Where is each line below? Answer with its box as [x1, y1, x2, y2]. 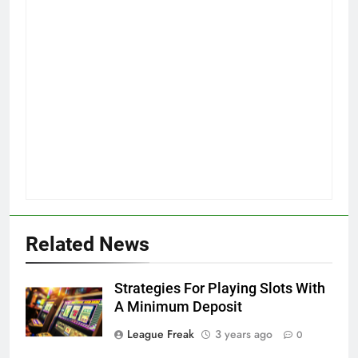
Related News [26, 233, 149, 257]
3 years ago [215, 326, 272, 343]
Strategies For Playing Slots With [114, 280, 325, 297]
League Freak [127, 326, 194, 343]
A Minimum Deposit [114, 299, 242, 316]
